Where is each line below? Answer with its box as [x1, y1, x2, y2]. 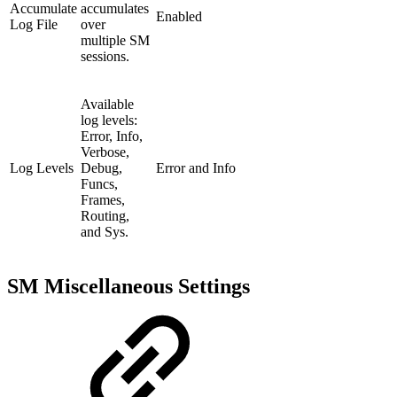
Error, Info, [81, 128, 143, 144]
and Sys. [81, 224, 128, 240]
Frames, [81, 192, 125, 208]
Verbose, [81, 144, 129, 160]
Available [81, 97, 134, 113]
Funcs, [81, 176, 118, 192]
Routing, [81, 208, 129, 224]
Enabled [156, 9, 202, 25]
